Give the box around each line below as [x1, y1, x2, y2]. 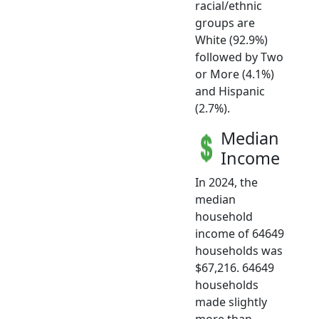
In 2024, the [195, 174, 258, 190]
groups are [195, 14, 255, 31]
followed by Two [195, 48, 283, 65]
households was [195, 242, 283, 258]
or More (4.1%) [195, 66, 274, 82]
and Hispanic [195, 83, 265, 99]
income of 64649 [195, 225, 284, 241]
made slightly [195, 293, 267, 310]
